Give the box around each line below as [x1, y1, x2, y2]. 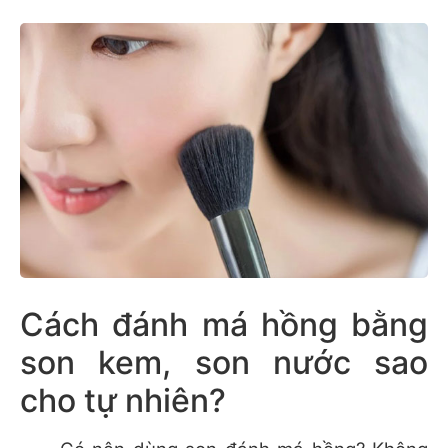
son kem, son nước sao [20, 343, 428, 383]
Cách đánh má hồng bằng [20, 305, 428, 345]
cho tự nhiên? [20, 381, 226, 421]
